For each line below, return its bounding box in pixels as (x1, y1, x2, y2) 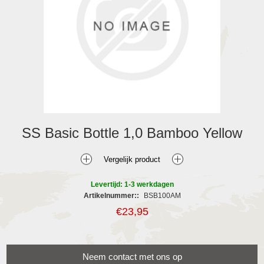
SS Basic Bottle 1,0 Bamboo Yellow (22, 124, 242, 141)
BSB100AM (143, 191, 181, 200)
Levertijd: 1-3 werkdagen (90, 180, 174, 189)
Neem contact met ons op (82, 251, 182, 262)
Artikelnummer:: (83, 191, 139, 200)
